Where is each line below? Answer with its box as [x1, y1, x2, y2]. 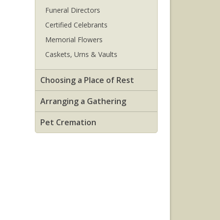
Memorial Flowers [45, 35, 103, 44]
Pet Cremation [40, 117, 96, 128]
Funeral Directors [45, 5, 100, 15]
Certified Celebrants [45, 20, 108, 29]
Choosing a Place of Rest [40, 75, 134, 85]
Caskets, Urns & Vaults [45, 50, 117, 59]
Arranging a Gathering [40, 96, 126, 107]
